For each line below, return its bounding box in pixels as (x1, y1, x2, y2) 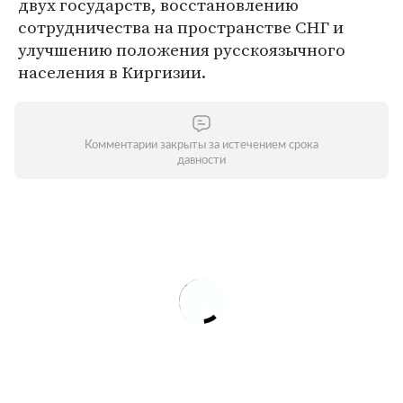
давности (177, 155, 226, 166)
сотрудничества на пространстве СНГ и (18, 15, 344, 39)
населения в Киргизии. (18, 60, 206, 84)
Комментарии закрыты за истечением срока (85, 139, 318, 151)
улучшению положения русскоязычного (18, 38, 345, 61)
